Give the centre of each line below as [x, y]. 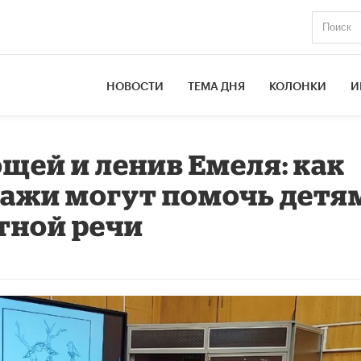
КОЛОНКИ [298, 87]
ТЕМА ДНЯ [217, 87]
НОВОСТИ [135, 87]
